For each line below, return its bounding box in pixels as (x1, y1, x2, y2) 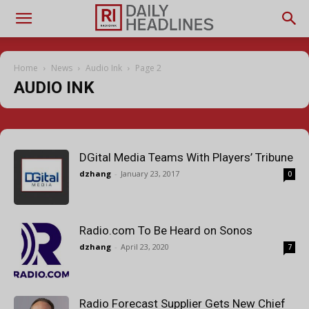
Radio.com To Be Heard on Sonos (79, 223, 252, 237)
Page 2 (135, 62, 161, 74)
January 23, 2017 (121, 168, 179, 179)
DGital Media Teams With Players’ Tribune (79, 150, 293, 164)
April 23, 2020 (121, 241, 169, 252)
